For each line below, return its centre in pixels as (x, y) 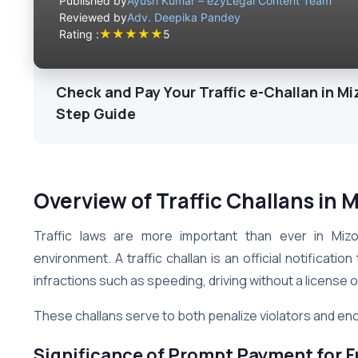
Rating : (79, 34)
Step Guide (96, 113)
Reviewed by (93, 17)
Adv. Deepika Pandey (184, 17)
